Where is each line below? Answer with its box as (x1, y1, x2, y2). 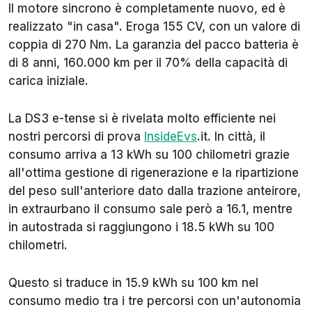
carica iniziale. (8, 73, 88, 88)
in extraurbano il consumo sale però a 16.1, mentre (8, 201, 292, 216)
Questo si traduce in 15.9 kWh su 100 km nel (8, 275, 258, 290)
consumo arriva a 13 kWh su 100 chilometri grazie (8, 147, 290, 162)
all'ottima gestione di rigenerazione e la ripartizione (8, 165, 299, 180)
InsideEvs (144, 129, 197, 143)
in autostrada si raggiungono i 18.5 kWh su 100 (8, 219, 274, 234)
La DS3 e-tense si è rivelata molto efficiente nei (8, 111, 276, 125)
